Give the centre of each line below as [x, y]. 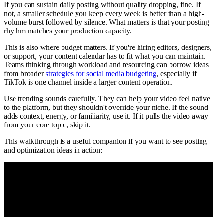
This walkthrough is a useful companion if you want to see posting [105, 141]
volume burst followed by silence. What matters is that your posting [107, 22]
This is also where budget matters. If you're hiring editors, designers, [108, 47]
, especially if [177, 73]
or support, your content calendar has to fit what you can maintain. [105, 56]
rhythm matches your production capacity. [68, 31]
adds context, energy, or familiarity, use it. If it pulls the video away [106, 116]
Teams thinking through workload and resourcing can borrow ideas [106, 64]
